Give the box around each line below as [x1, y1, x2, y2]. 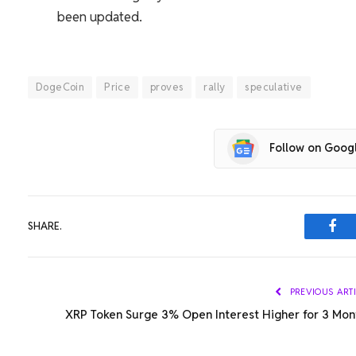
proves [150, 79, 184, 94]
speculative [245, 79, 303, 94]
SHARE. [28, 219, 62, 234]
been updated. [56, 7, 142, 25]
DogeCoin [36, 79, 85, 94]
